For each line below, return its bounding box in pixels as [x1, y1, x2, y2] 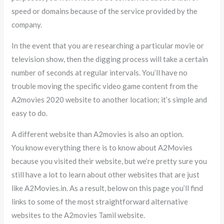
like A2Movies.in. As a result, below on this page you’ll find [11, 183, 203, 192]
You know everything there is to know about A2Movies [11, 142, 193, 152]
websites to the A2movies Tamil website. [11, 210, 145, 219]
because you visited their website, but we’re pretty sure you [11, 156, 207, 165]
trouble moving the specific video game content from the [11, 81, 198, 90]
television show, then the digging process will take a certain [11, 54, 208, 63]
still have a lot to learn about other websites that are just [11, 169, 200, 179]
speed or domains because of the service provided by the [11, 6, 198, 15]
